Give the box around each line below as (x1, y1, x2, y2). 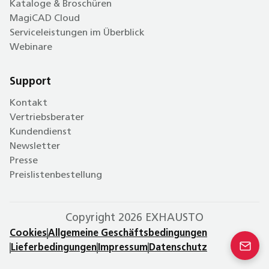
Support (10, 76, 51, 88)
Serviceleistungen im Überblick (10, 28, 145, 38)
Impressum (98, 243, 148, 253)
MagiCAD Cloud (10, 13, 80, 23)
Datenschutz (149, 243, 207, 253)
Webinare (10, 42, 52, 52)
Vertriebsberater (10, 112, 84, 122)
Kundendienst (10, 127, 71, 137)
